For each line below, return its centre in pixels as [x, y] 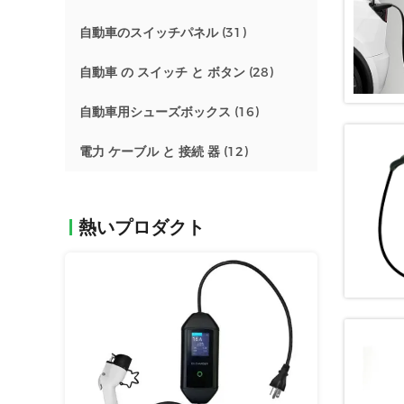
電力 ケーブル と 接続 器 [150, 151]
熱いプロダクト [142, 227]
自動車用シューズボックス [155, 112]
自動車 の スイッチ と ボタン [162, 72]
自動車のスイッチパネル [149, 32]
